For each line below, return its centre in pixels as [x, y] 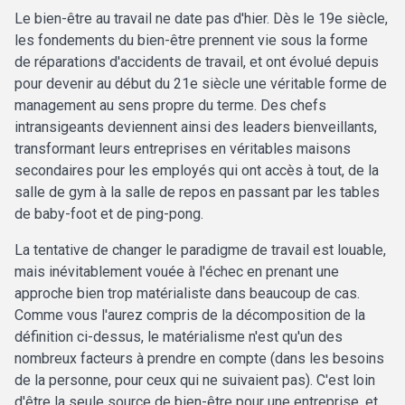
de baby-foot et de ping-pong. [109, 214]
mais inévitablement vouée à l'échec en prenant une [177, 272]
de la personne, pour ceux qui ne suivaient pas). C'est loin [195, 381]
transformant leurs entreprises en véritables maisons [183, 149]
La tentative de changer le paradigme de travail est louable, [200, 250]
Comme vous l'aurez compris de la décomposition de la [190, 316]
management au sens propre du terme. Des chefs [170, 106]
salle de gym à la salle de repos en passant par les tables [197, 193]
